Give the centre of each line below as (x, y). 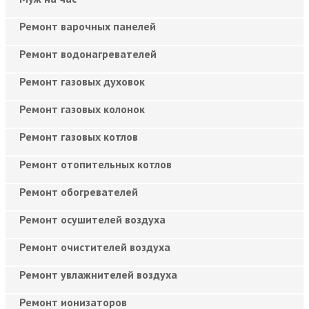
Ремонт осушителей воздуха (92, 219)
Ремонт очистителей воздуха (95, 247)
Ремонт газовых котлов (79, 136)
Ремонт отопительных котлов (96, 164)
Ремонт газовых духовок (82, 81)
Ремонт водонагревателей (88, 53)
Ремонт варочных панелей (88, 26)
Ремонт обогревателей (79, 191)
